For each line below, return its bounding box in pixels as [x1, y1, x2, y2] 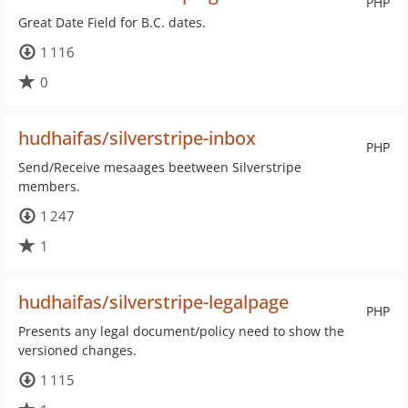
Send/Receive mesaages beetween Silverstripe [18, 158, 301, 176]
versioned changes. [18, 342, 137, 359]
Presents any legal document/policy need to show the [18, 322, 344, 340]
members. [18, 178, 80, 195]
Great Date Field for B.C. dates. [18, 14, 206, 31]
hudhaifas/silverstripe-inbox [18, 126, 256, 150]
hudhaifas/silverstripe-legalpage [18, 290, 289, 314]
